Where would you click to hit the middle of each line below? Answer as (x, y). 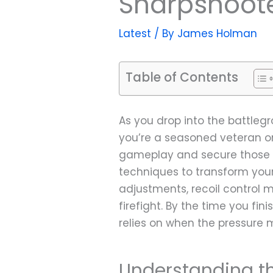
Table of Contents (182, 78)
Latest (135, 34)
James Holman (218, 34)
